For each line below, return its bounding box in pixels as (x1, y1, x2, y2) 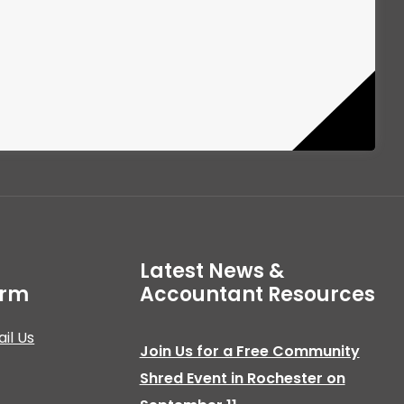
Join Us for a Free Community (139, 340, 360, 362)
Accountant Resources (139, 280, 375, 308)
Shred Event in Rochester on (139, 367, 345, 389)
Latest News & (139, 256, 284, 285)
